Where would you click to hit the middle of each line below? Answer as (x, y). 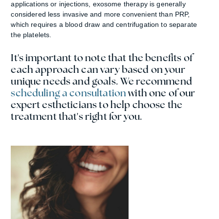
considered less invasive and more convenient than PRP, (100, 14)
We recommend (156, 81)
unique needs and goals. (66, 81)
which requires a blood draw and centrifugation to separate (104, 24)
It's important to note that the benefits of (102, 57)
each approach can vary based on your (98, 69)
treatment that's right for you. (78, 116)
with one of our (161, 93)
